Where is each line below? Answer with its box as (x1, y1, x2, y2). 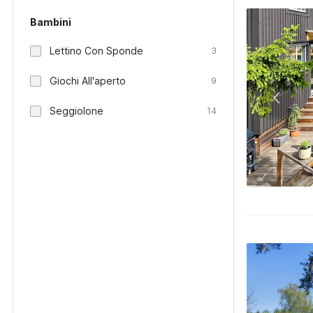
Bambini (30, 16, 71, 28)
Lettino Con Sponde (50, 45, 143, 57)
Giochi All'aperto (50, 75, 126, 87)
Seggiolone (50, 105, 103, 117)
